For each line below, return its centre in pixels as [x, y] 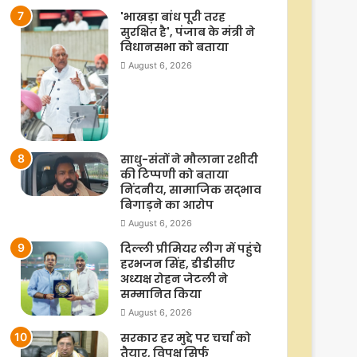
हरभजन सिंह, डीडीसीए [178, 263]
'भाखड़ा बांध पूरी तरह [173, 16]
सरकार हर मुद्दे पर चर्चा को [186, 337]
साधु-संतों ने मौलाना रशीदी [189, 159]
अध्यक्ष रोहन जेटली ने [174, 279]
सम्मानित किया [161, 294]
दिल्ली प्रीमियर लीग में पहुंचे [191, 248]
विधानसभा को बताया [175, 47]
